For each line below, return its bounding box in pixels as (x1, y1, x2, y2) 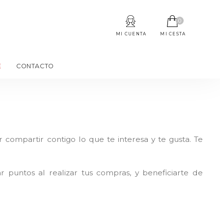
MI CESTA (160, 31, 186, 36)
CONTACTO (16, 62, 55, 70)
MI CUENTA (115, 31, 147, 36)
